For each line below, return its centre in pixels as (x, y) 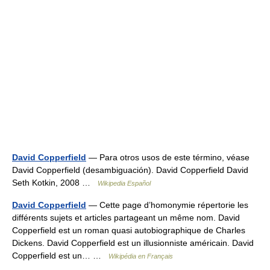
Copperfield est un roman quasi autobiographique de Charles (129, 230)
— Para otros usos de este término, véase (168, 157)
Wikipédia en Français (141, 256)
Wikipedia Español (124, 183)
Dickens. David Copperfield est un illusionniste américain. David (133, 243)
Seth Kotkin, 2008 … (55, 183)
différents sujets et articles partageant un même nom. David (126, 218)
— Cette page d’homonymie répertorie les (167, 205)
